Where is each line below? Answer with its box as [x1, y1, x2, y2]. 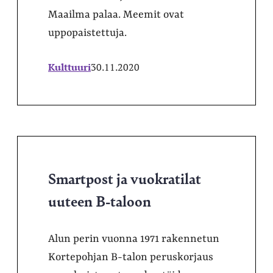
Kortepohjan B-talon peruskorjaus [48, 251, 213, 263]
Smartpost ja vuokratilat [48, 168, 201, 188]
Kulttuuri [48, 60, 91, 74]
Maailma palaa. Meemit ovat [48, 9, 184, 21]
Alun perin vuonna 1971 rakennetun [48, 233, 219, 245]
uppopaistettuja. [48, 27, 127, 39]
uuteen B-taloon [48, 190, 151, 211]
